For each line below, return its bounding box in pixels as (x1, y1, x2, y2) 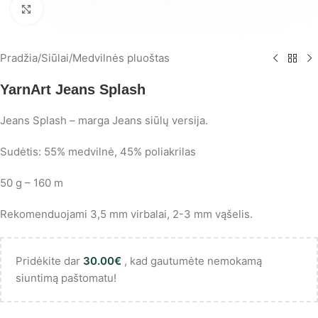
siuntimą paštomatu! (16, 271, 116, 285)
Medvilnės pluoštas (72, 51, 170, 65)
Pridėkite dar (16, 254, 83, 268)
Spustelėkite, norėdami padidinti (42, 3, 194, 15)
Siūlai (41, 51, 69, 65)
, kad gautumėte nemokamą (121, 254, 262, 268)
